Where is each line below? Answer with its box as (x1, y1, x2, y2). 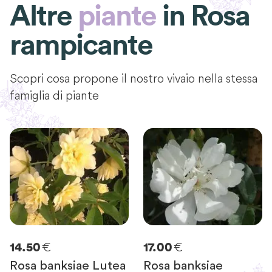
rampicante (10, 30, 152, 60)
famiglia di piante (10, 87, 99, 103)
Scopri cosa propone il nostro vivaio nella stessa (10, 70, 257, 86)
